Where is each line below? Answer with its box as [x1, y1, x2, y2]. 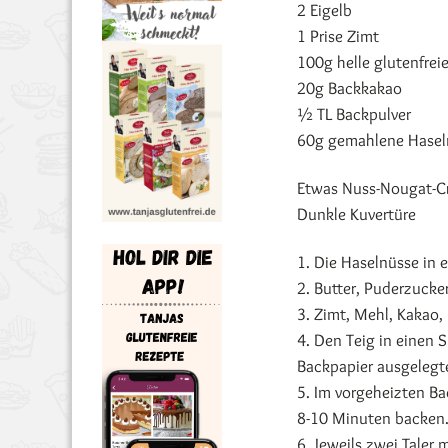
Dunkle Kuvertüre [297, 204, 416, 224]
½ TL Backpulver [297, 104, 411, 124]
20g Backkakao [297, 78, 402, 98]
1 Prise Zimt [297, 26, 379, 46]
